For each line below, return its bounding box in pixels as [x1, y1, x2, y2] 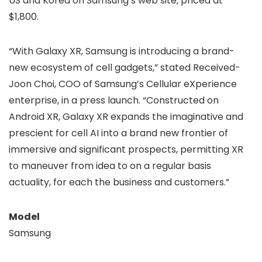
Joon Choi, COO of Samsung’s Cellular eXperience [9, 77, 237, 91]
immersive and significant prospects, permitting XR [9, 143, 243, 156]
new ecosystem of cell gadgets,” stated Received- [9, 61, 240, 74]
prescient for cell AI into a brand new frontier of [9, 126, 228, 140]
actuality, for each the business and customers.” [9, 175, 229, 189]
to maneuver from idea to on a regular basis [9, 159, 211, 173]
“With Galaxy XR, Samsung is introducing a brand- [9, 44, 235, 58]
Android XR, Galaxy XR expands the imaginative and [9, 110, 243, 123]
